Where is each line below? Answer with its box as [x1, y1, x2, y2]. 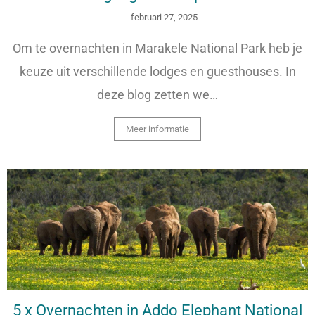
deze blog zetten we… [97, 86, 218, 102]
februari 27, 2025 [131, 11, 198, 22]
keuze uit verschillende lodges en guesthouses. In [19, 63, 296, 79]
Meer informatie [126, 123, 189, 134]
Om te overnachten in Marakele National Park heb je [13, 40, 302, 56]
